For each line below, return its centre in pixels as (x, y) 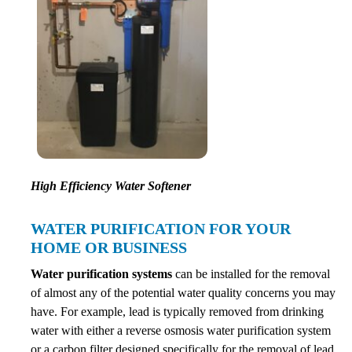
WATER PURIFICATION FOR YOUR (161, 229)
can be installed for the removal (251, 274)
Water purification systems (101, 274)
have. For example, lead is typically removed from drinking (177, 312)
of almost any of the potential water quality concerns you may (183, 293)
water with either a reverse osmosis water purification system (181, 330)
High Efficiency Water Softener (111, 186)
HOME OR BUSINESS (109, 247)
